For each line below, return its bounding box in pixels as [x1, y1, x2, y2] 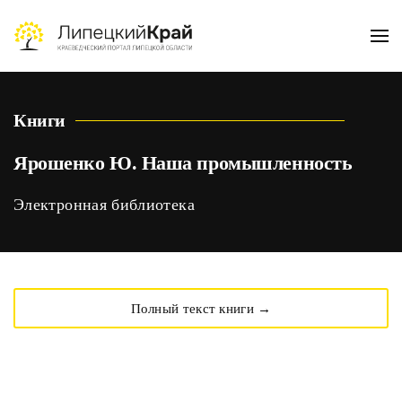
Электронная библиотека [13, 196, 195, 214]
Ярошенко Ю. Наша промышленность [13, 152, 353, 174]
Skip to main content [40, 43, 157, 58]
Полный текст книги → [130, 301, 272, 316]
